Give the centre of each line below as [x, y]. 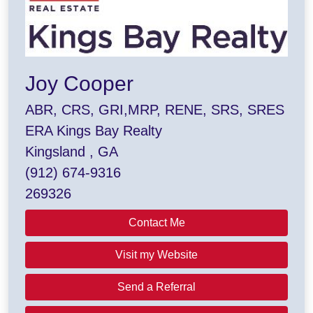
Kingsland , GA [72, 152]
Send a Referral [156, 287]
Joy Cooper [79, 84]
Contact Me [156, 223]
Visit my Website [156, 255]
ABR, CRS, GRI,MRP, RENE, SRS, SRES [155, 110]
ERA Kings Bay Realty [94, 131]
